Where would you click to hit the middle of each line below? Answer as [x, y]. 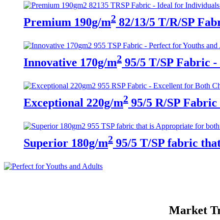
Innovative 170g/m [70, 63]
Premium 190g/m [67, 22]
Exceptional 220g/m [73, 103]
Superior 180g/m [66, 143]
